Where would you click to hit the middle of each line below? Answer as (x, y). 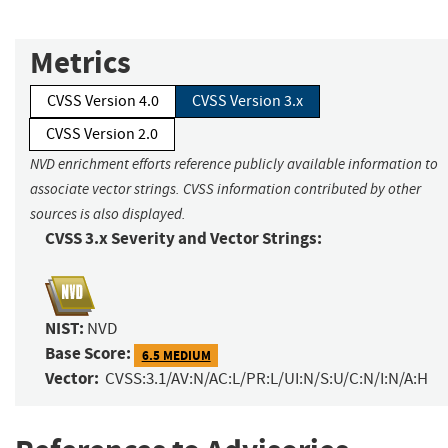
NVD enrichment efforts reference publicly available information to (234, 164)
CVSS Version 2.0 (102, 134)
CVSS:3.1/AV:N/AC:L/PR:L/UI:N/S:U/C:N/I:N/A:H (266, 379)
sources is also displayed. (108, 214)
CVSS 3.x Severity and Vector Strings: (183, 239)
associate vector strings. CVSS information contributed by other (225, 189)
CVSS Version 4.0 (103, 101)
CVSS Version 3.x (247, 101)
